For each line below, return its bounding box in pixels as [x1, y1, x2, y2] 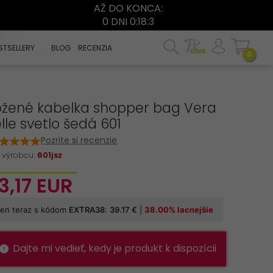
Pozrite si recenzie [41, 134, 118, 146]
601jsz [37, 149, 63, 161]
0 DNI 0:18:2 [102, 15, 155, 29]
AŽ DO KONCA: [94, 1, 163, 15]
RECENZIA [77, 42, 112, 53]
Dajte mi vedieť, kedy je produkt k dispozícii [13, 241, 217, 255]
